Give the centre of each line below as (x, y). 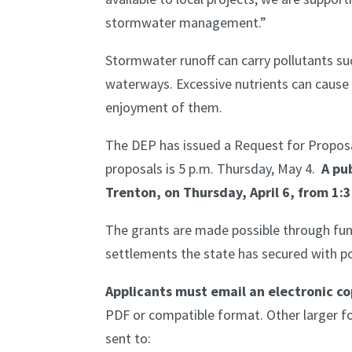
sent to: (128, 338)
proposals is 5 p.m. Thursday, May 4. (212, 168)
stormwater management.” (186, 22)
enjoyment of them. (164, 107)
